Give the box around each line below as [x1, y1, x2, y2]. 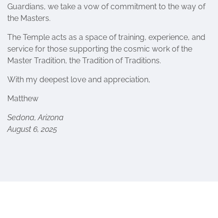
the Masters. [7, 14, 51, 23]
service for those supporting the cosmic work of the [7, 44, 192, 54]
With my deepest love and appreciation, [7, 75, 150, 84]
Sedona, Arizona [7, 113, 64, 122]
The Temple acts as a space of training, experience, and [7, 33, 205, 42]
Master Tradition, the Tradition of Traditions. [7, 56, 161, 65]
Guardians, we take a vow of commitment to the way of [7, 2, 205, 11]
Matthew [7, 94, 38, 103]
